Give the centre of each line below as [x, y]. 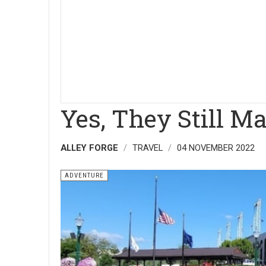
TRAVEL [148, 148]
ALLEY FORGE [89, 148]
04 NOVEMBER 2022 [216, 148]
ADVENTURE [84, 175]
